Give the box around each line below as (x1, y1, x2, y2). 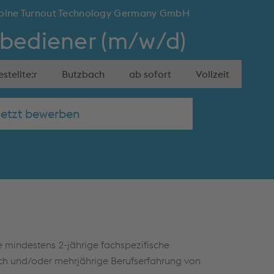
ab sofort (129, 67, 171, 80)
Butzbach (62, 67, 105, 80)
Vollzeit (196, 67, 229, 80)
